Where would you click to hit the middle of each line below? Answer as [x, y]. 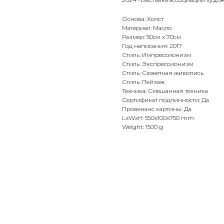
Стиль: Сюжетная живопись [163, 73]
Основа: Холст [143, 19]
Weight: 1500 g [142, 127]
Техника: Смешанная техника [165, 91]
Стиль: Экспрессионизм [158, 64]
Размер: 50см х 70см [151, 37]
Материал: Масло [147, 28]
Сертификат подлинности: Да [165, 100]
